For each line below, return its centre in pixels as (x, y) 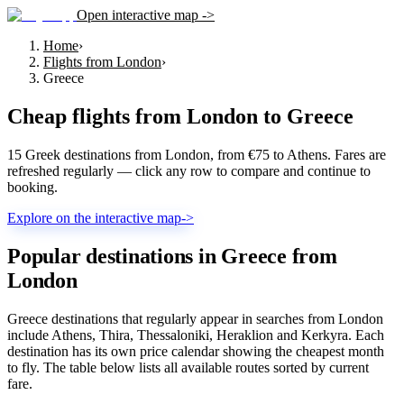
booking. (32, 187)
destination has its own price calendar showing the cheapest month (196, 351)
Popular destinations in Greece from (172, 256)
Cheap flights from (97, 116)
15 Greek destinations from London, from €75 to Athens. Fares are (197, 154)
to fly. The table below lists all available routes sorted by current (188, 367)
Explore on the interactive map (94, 217)
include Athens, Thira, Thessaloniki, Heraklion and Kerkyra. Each (196, 335)
